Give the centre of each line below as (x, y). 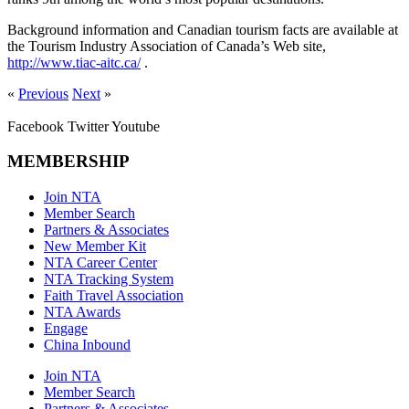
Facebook (36, 126)
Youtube (136, 126)
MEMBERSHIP (68, 162)
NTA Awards (82, 312)
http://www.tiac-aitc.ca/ (74, 62)
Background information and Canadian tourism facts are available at (203, 29)
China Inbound (87, 345)
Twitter (88, 126)
